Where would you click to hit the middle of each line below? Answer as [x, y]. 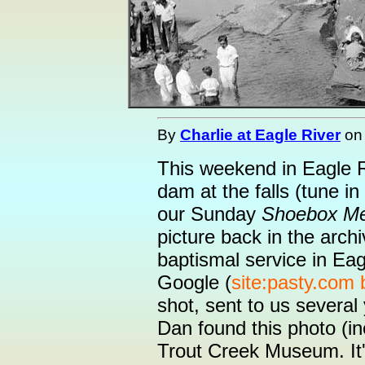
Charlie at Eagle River [260, 134]
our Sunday [209, 214]
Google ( [194, 282]
